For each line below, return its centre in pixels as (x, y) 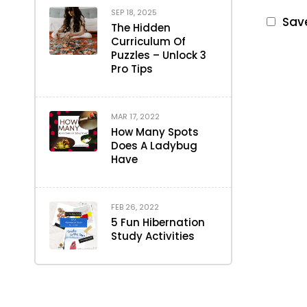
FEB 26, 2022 (135, 207)
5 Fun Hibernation (158, 222)
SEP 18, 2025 (134, 12)
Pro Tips (132, 69)
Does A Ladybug (154, 146)
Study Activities (153, 236)
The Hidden (141, 28)
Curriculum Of (148, 41)
